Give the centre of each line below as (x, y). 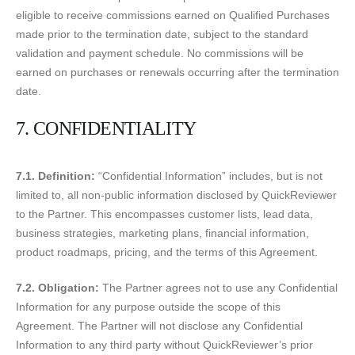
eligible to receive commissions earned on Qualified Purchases (173, 15)
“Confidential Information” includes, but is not (209, 176)
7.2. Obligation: (57, 287)
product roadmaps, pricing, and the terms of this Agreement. (167, 252)
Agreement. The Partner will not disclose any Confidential (159, 325)
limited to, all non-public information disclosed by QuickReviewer (176, 195)
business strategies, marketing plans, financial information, (162, 233)
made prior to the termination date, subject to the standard (162, 34)
